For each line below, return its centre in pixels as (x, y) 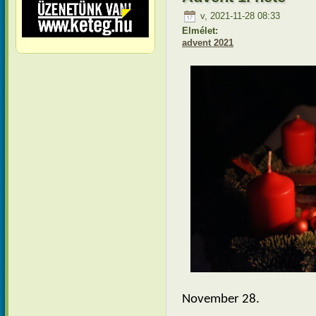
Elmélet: (201, 31)
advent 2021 (208, 43)
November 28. (221, 300)
